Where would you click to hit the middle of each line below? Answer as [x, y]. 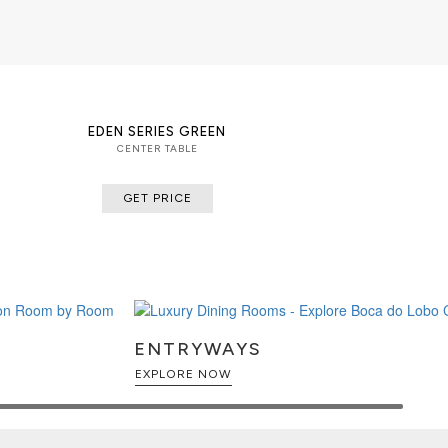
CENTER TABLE [157, 148]
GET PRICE [157, 197]
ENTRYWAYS [198, 349]
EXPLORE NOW [183, 374]
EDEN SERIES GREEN [157, 131]
